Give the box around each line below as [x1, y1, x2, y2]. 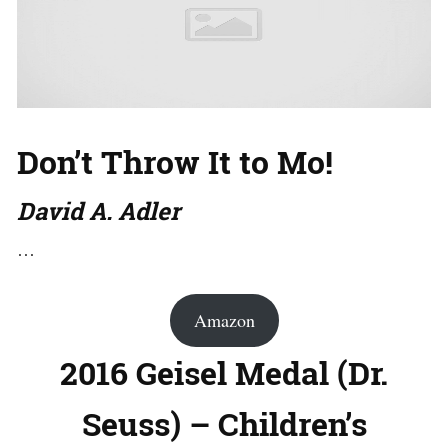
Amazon [193, 307, 255, 332]
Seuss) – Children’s [81, 401, 367, 445]
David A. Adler [17, 194, 180, 227]
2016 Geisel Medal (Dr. [60, 350, 388, 394]
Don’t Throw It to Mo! [17, 139, 333, 183]
